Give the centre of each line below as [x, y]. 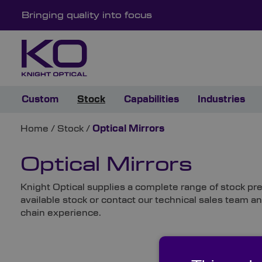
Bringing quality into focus [87, 16]
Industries [221, 100]
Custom [40, 100]
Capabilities [151, 100]
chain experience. [61, 213]
